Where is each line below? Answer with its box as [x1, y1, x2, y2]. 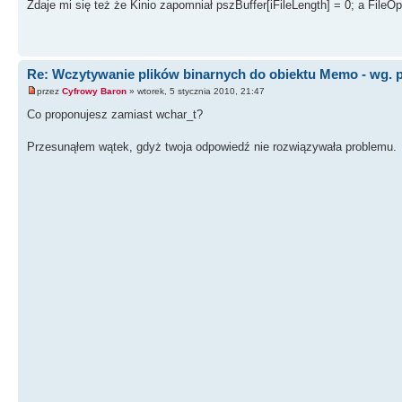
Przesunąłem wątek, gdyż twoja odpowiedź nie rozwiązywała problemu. [27, 140, 397, 154]
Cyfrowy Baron [62, 86, 127, 97]
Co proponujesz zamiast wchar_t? [27, 108, 203, 122]
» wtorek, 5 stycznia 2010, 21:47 [127, 86, 265, 97]
